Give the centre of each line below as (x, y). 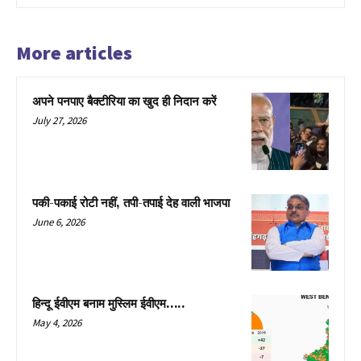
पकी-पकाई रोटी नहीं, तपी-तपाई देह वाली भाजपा (131, 203)
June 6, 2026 (58, 222)
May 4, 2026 (57, 323)
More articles (74, 53)
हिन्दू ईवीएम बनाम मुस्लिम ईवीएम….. (109, 305)
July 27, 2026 (59, 120)
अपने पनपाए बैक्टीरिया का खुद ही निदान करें (124, 102)
